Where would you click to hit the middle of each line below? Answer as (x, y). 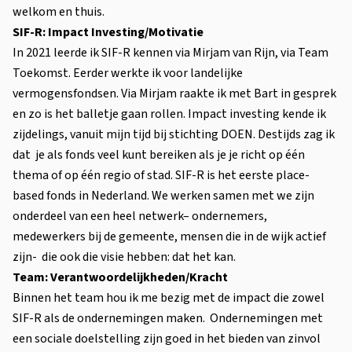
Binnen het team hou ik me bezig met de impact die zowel (169, 297)
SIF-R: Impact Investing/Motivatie (108, 32)
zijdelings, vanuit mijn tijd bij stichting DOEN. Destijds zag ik (174, 134)
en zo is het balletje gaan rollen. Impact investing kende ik (169, 114)
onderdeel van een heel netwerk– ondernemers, (140, 216)
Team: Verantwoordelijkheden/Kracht (120, 277)
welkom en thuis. (59, 11)
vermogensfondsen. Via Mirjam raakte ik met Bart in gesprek (174, 93)
